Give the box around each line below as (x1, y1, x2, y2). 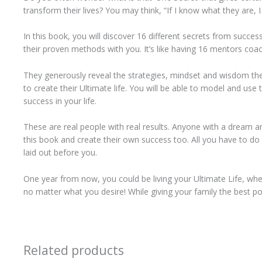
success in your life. (23, 95, 96, 106)
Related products (23, 242, 124, 258)
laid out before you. (23, 147, 97, 158)
